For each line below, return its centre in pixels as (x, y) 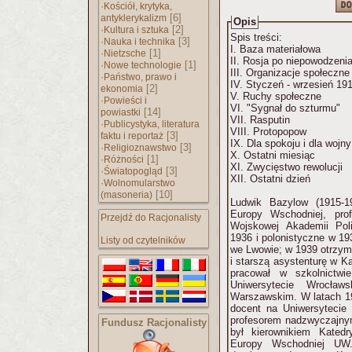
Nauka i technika (139, 42)
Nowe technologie (143, 65)
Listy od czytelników (143, 240)
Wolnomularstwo (139, 183)
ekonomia (122, 89)
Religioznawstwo (140, 148)
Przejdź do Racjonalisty (151, 218)
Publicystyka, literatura (152, 124)
